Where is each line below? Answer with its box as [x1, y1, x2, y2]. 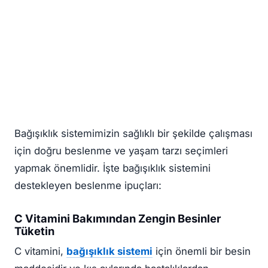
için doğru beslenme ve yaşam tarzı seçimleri [14, 145, 228, 157]
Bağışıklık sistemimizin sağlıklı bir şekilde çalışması [14, 127, 252, 140]
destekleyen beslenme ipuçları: [14, 179, 162, 192]
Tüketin [14, 224, 54, 237]
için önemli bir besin [153, 245, 251, 257]
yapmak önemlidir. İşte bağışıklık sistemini [14, 162, 211, 175]
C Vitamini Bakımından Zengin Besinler [14, 211, 221, 225]
